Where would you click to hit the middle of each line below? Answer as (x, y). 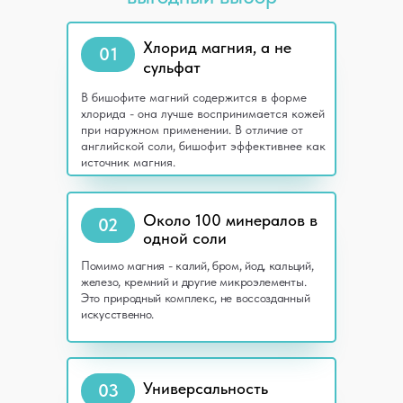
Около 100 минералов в (230, 220)
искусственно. (118, 314)
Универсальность (206, 388)
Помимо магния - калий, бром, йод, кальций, (197, 265)
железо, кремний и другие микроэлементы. (194, 282)
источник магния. (128, 162)
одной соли (185, 238)
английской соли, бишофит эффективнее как (203, 146)
